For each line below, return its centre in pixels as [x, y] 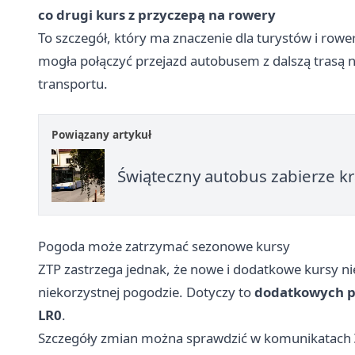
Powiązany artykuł [101, 134]
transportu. [73, 84]
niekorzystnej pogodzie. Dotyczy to [146, 292]
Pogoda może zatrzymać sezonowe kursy [164, 246]
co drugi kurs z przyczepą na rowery [157, 15]
